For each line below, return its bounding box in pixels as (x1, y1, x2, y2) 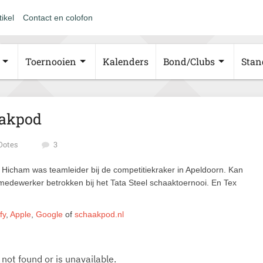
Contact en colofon (23, 13, 93, 22)
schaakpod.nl (75, 210, 124, 219)
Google (36, 210, 63, 219)
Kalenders (103, 55, 149, 68)
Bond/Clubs (163, 55, 215, 68)
